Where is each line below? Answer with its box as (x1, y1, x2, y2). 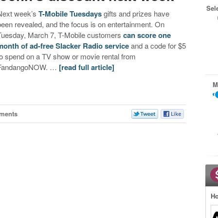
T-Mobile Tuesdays (38, 8, 102, 19)
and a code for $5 (129, 40, 186, 51)
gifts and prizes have (102, 8, 170, 19)
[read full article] (59, 62, 115, 73)
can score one (123, 30, 171, 41)
